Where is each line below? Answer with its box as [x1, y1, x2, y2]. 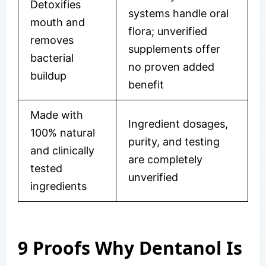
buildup [30, 69, 66, 83]
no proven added [128, 61, 214, 74]
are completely [128, 153, 202, 166]
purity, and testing [128, 135, 220, 148]
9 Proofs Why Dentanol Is [18, 236, 242, 261]
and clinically [30, 144, 94, 157]
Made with [30, 109, 83, 122]
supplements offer [128, 43, 220, 56]
